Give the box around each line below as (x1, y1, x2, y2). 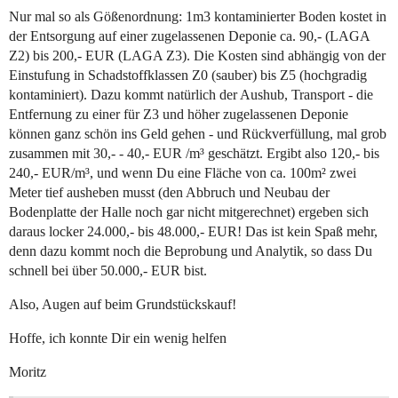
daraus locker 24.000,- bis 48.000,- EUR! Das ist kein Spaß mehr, (9, 224, 378, 240)
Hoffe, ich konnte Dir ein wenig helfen (9, 330, 227, 346)
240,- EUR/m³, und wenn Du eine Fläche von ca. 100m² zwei (9, 165, 356, 181)
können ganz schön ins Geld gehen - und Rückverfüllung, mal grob (9, 126, 386, 142)
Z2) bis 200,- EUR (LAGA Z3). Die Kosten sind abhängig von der (9, 48, 386, 64)
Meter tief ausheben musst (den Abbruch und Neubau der (9, 185, 330, 201)
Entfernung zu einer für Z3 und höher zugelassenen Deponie (9, 107, 348, 123)
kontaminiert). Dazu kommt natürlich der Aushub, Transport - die (9, 87, 373, 103)
